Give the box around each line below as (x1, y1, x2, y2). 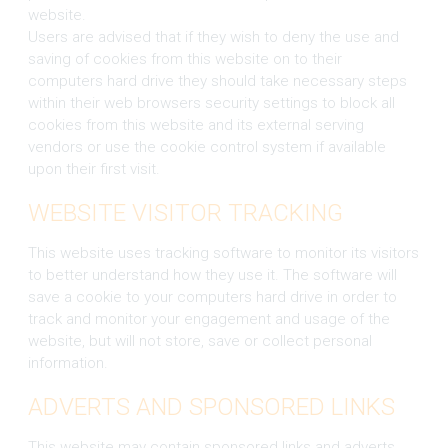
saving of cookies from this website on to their (27, 49, 342, 68)
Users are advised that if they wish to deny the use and (27, 27, 399, 46)
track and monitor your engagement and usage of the (27, 309, 390, 328)
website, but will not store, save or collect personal (27, 331, 372, 350)
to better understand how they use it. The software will (27, 265, 397, 284)
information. (27, 353, 108, 372)
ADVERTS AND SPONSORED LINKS (27, 392, 395, 421)
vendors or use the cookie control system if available (27, 137, 386, 156)
